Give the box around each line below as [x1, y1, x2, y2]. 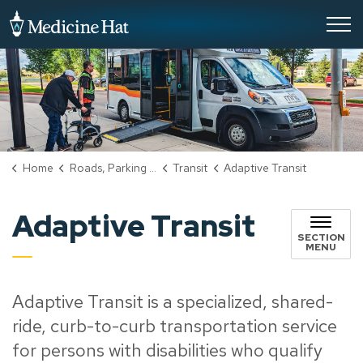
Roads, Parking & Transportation [69, 160, 149, 176]
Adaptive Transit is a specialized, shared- [12, 290, 333, 314]
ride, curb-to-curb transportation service [12, 314, 337, 339]
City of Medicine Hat [128, 10, 246, 27]
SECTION [297, 231, 345, 245]
